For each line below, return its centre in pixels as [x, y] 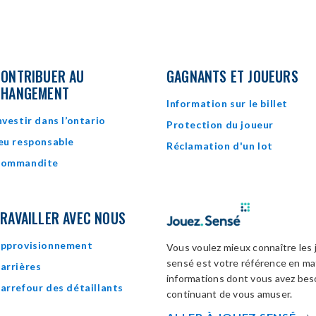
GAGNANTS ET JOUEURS [232, 76]
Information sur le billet [227, 103]
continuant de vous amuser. [230, 294]
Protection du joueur [220, 124]
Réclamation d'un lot [220, 146]
